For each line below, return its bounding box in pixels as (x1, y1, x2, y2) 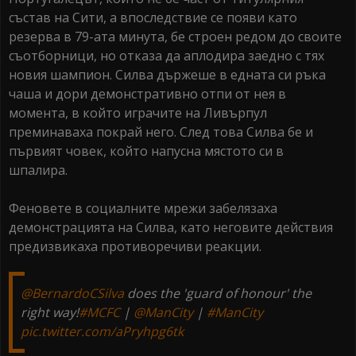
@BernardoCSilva (21, 284, 124, 303)
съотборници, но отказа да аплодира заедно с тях (9, 47, 324, 65)
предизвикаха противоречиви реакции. (9, 238, 265, 256)
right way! (21, 304, 79, 322)
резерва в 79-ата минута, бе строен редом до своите (9, 28, 342, 46)
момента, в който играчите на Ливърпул (9, 104, 267, 122)
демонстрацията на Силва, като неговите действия (9, 219, 333, 237)
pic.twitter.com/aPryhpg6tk (21, 323, 184, 341)
